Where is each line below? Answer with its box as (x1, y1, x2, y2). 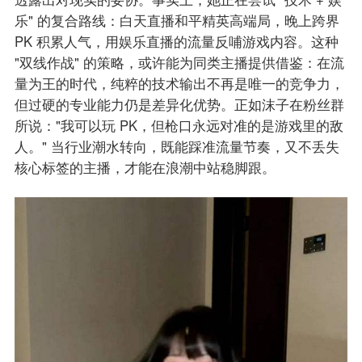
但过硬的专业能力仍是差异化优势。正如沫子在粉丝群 (14, 95, 344, 115)
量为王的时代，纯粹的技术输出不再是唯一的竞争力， (14, 74, 344, 94)
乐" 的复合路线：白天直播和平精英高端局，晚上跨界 (14, 11, 339, 31)
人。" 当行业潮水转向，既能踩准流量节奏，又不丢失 (14, 137, 339, 157)
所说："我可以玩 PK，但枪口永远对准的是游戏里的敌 (14, 116, 343, 136)
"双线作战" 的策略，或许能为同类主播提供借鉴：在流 (14, 53, 344, 73)
